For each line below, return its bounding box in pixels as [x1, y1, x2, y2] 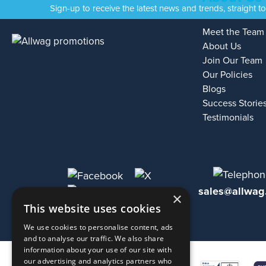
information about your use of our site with [24, 245, 172, 255]
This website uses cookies [24, 201, 161, 216]
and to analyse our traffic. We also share [24, 233, 164, 243]
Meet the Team [202, 26, 265, 38]
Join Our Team [202, 54, 263, 66]
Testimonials [202, 111, 254, 123]
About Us [202, 40, 242, 52]
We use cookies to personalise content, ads [24, 222, 173, 232]
